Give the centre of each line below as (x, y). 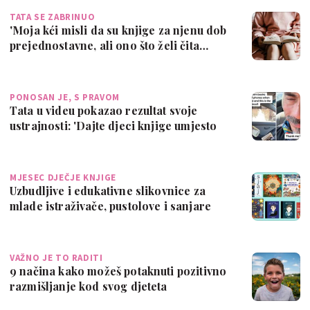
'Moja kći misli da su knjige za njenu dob (118, 30)
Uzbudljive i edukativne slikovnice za (108, 190)
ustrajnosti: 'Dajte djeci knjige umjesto (113, 125)
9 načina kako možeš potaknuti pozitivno (118, 271)
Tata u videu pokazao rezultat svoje (104, 110)
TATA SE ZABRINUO (53, 17)
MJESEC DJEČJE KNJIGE (63, 177)
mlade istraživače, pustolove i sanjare (111, 206)
